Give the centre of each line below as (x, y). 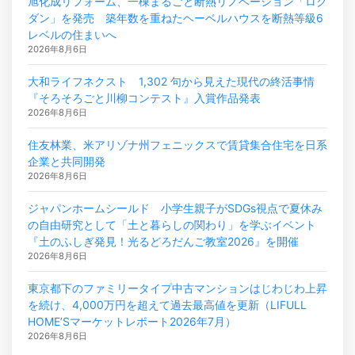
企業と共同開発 (67, 161)
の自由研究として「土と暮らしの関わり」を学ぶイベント (172, 224)
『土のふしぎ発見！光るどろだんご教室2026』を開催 (163, 241)
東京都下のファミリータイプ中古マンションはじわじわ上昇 (177, 288)
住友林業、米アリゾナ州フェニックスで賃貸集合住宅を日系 (177, 144)
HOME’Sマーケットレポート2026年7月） (132, 321)
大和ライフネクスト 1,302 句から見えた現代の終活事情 (171, 81)
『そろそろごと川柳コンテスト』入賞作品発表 (144, 97)
